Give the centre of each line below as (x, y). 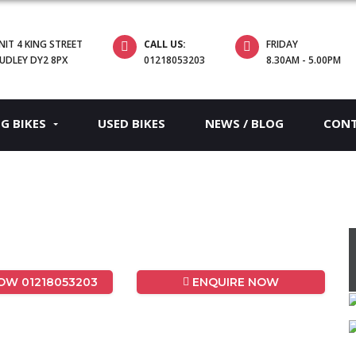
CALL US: (165, 44)
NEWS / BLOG (244, 123)
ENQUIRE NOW (234, 282)
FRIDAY (282, 44)
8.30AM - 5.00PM (304, 60)
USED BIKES (132, 123)
